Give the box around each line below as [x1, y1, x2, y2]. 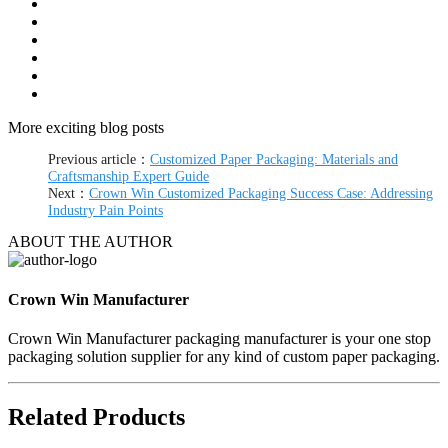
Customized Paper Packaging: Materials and [150, 152, 398, 168]
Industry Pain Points [48, 203, 163, 219]
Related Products [8, 403, 185, 430]
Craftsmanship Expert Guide [48, 169, 209, 185]
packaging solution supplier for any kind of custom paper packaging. [8, 347, 440, 365]
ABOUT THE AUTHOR [8, 233, 173, 251]
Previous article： [48, 152, 150, 168]
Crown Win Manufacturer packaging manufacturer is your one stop [8, 329, 431, 347]
